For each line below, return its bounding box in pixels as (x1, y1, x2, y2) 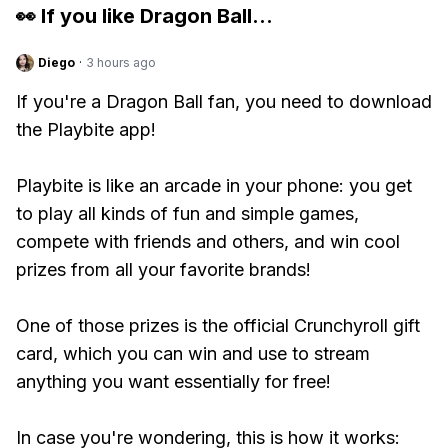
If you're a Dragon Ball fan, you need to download (16, 91, 432, 112)
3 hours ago (86, 55, 156, 70)
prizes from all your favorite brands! (16, 259, 311, 280)
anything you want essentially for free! (16, 371, 331, 392)
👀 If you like (16, 4, 140, 28)
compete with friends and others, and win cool (16, 231, 400, 252)
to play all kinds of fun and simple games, (16, 203, 359, 224)
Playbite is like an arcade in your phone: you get (16, 175, 412, 196)
